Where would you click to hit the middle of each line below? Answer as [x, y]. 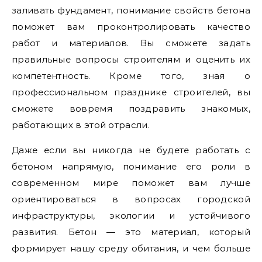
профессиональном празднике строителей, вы [131, 92]
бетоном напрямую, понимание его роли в [131, 166]
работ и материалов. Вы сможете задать [131, 43]
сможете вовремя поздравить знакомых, [131, 108]
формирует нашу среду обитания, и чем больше [131, 248]
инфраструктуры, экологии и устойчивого [131, 216]
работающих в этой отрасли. [81, 125]
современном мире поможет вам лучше [131, 183]
